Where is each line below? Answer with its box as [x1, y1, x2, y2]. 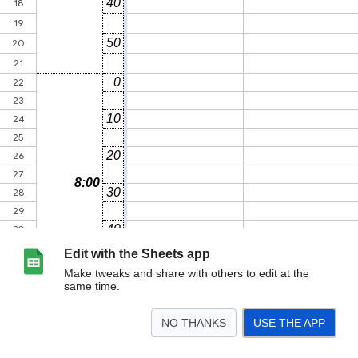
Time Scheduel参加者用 [11, 342, 111, 352]
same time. [64, 280, 120, 292]
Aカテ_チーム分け [123, 342, 194, 352]
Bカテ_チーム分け [205, 342, 276, 352]
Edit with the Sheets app [64, 247, 210, 261]
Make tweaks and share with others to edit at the [64, 267, 309, 280]
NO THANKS [161, 316, 226, 329]
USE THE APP [253, 316, 325, 329]
